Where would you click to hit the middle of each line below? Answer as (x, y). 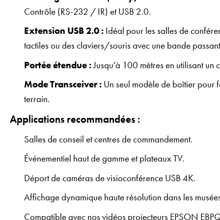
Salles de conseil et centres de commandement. (109, 139)
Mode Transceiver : (63, 84)
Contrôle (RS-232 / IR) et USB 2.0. (88, 11)
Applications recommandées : (75, 119)
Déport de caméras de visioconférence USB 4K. (110, 178)
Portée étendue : (58, 65)
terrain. (37, 99)
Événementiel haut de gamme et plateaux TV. (104, 159)
